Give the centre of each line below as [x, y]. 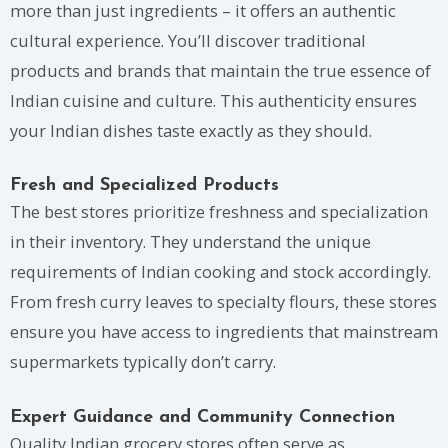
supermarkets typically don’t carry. [143, 362]
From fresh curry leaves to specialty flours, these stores [223, 302]
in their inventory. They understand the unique [190, 242]
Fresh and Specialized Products [144, 186]
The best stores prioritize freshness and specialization [219, 212]
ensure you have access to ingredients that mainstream [224, 332]
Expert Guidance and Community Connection [202, 418]
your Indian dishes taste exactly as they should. [191, 130]
